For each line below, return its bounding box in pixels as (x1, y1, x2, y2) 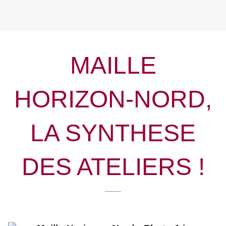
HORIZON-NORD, (14, 86, 212, 113)
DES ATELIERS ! (21, 153, 205, 181)
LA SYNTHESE (30, 120, 196, 147)
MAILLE (70, 52, 156, 79)
